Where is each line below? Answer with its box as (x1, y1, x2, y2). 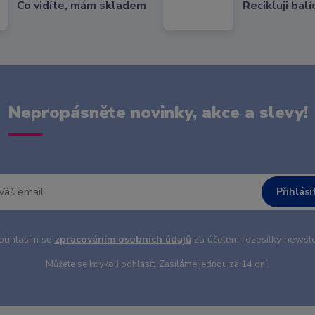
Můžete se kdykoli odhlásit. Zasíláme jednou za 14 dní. (46, 258, 269, 271)
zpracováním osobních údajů (54, 233, 191, 246)
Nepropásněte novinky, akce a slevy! (7, 101, 308, 124)
